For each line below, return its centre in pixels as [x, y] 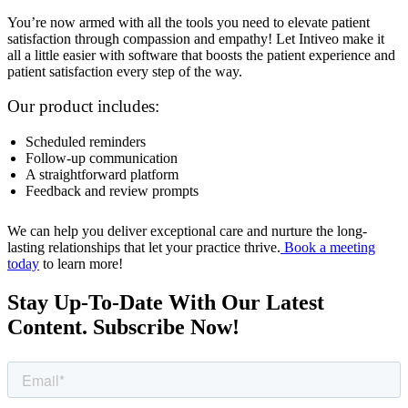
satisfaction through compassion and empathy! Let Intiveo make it [196, 38]
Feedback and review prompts [112, 191]
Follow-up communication [102, 158]
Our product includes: [83, 107]
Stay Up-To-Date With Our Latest [166, 303]
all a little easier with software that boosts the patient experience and [201, 55]
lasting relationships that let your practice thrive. [144, 248]
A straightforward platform [102, 175]
